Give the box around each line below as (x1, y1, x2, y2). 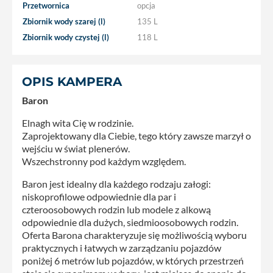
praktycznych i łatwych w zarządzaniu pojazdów (22, 241, 221, 253)
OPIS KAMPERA (22, 74, 122, 89)
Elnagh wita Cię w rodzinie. (22, 116, 133, 129)
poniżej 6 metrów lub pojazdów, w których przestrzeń (22, 254, 244, 266)
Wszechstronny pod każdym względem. (22, 155, 186, 167)
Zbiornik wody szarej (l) (23, 16, 105, 26)
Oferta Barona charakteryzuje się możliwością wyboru (22, 229, 247, 241)
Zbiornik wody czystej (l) (23, 32, 109, 42)
